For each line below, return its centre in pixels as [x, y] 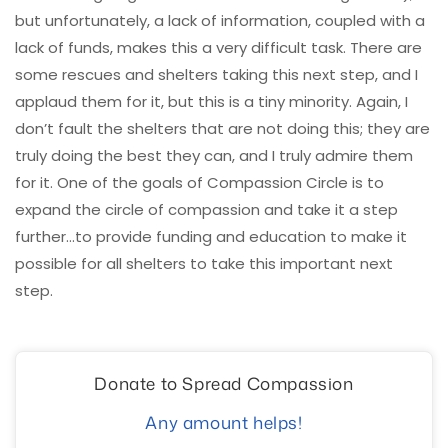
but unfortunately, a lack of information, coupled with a [220, 21]
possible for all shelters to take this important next [204, 264]
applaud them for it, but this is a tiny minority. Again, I [211, 102]
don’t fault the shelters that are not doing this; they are [222, 129]
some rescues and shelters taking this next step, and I [216, 75]
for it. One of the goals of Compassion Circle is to [199, 183]
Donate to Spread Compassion [224, 383]
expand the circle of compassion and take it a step [206, 210]
